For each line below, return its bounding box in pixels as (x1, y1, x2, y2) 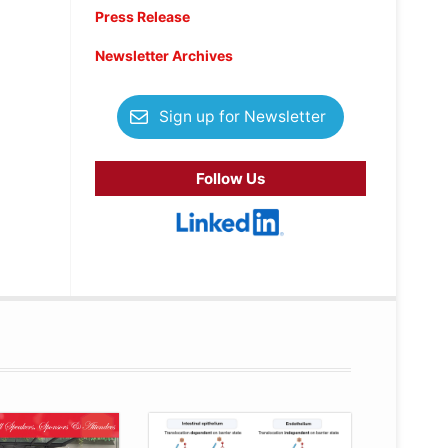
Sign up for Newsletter (158, 107, 326, 127)
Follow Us (195, 169, 265, 189)
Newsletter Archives (94, 47, 233, 65)
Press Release (94, 8, 190, 26)
